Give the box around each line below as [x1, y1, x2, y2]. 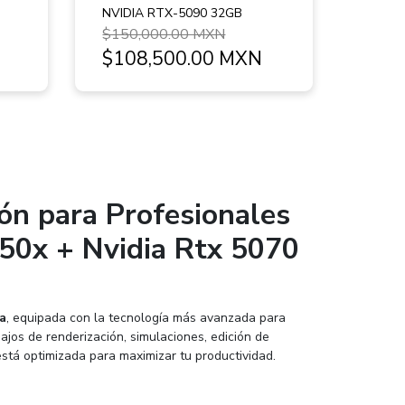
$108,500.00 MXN [102, 46, 263, 72]
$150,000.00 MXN [102, 24, 226, 45]
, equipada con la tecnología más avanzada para [5, 309, 286, 327]
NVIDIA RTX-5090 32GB [102, 5, 243, 23]
